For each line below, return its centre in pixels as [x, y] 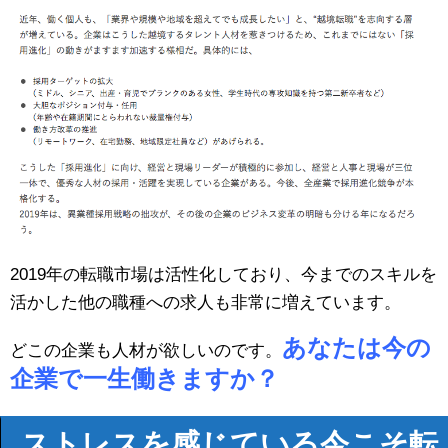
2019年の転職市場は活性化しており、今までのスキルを [223, 274]
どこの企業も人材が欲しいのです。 [146, 350]
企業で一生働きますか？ [144, 378]
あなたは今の [356, 347]
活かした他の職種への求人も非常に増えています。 [205, 302]
